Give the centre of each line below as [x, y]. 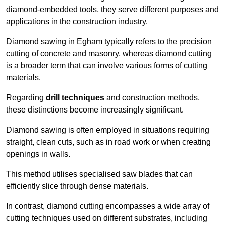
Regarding [26, 98]
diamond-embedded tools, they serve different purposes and [113, 10]
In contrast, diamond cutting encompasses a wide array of [108, 206]
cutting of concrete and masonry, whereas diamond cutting [109, 54]
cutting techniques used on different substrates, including [107, 218]
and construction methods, [152, 98]
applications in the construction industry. [77, 22]
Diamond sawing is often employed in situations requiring [108, 130]
